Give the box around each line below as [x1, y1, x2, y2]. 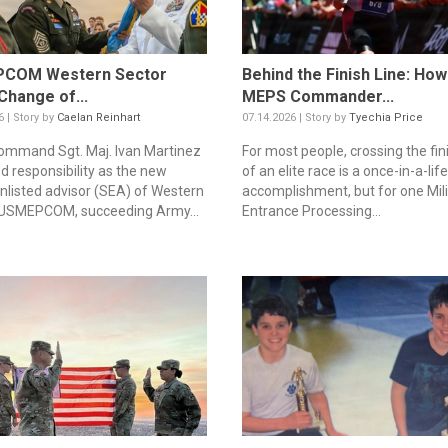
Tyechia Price [348, 110, 423, 124]
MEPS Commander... [241, 86, 394, 106]
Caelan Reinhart [57, 110, 141, 124]
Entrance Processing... [241, 202, 381, 219]
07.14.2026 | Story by [241, 110, 349, 124]
